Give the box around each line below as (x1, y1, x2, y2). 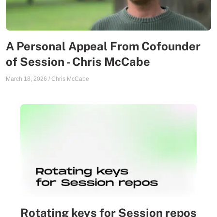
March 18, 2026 (6, 76, 47, 82)
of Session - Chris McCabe (6, 55, 150, 68)
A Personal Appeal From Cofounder (6, 39, 201, 53)
